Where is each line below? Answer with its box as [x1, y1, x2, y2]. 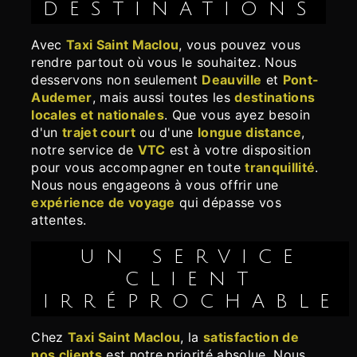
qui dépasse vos [175, 194, 281, 211]
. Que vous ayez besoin [164, 107, 311, 124]
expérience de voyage [31, 194, 175, 211]
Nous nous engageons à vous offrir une [31, 177, 279, 194]
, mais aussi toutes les [92, 89, 235, 106]
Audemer [31, 89, 92, 106]
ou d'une [135, 124, 198, 141]
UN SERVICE [80, 246, 107, 268]
